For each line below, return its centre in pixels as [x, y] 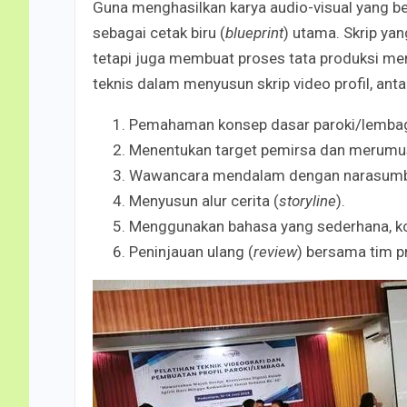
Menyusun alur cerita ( [204, 200]
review [275, 251]
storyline [308, 200]
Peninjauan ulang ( [191, 251]
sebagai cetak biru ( [159, 32]
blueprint [254, 32]
